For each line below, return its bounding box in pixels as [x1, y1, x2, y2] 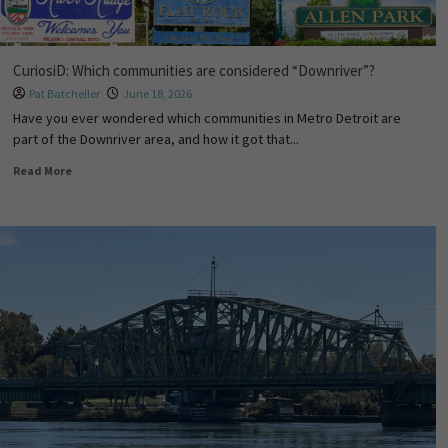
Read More [12, 163, 72, 178]
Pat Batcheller [28, 86, 100, 101]
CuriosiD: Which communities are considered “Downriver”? [12, 61, 375, 80]
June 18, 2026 [122, 86, 192, 101]
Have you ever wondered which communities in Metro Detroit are [12, 109, 401, 127]
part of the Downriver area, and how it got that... [12, 130, 299, 148]
